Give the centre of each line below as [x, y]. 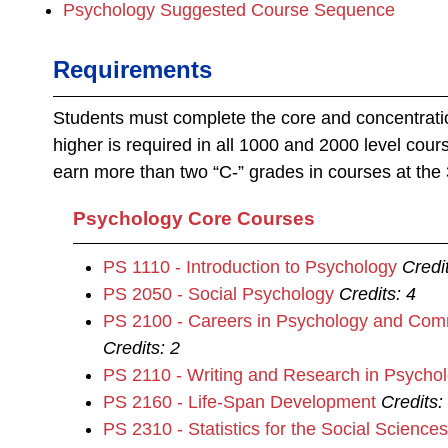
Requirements [132, 69]
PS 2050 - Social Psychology [218, 294]
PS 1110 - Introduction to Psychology [250, 267]
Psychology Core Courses [194, 218]
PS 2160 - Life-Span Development [239, 402]
